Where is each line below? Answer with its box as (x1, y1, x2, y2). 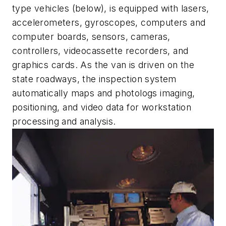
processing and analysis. (12, 116, 116, 127)
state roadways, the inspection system (12, 73, 177, 84)
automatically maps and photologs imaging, (12, 87, 195, 98)
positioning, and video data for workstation (12, 101, 192, 112)
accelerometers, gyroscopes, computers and (12, 17, 206, 28)
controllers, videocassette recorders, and (12, 45, 189, 56)
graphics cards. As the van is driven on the (12, 59, 195, 70)
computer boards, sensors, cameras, (12, 31, 171, 42)
